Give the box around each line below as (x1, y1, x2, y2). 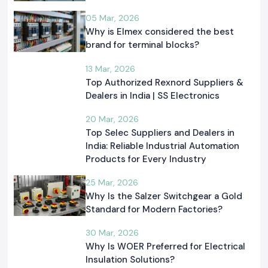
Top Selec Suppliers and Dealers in (86, 126, 234, 139)
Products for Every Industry (86, 153, 206, 165)
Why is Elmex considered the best (86, 26, 234, 38)
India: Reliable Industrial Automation (86, 139, 239, 152)
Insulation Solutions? (86, 254, 175, 266)
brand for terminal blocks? (86, 39, 199, 51)
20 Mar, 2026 (86, 113, 139, 124)
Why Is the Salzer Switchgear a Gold (86, 190, 242, 202)
